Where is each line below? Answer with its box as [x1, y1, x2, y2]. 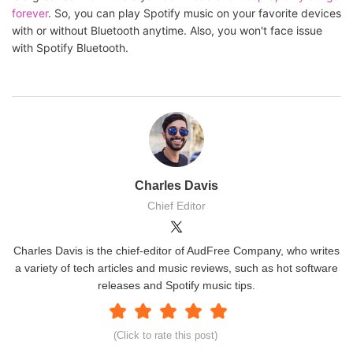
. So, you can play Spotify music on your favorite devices [48, 6, 341, 20]
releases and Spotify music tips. [98, 278, 255, 292]
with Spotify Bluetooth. [12, 40, 128, 54]
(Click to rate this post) [113, 329, 217, 341]
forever [12, 6, 48, 20]
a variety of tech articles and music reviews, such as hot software [15, 261, 338, 274]
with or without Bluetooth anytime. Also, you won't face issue [12, 23, 322, 37]
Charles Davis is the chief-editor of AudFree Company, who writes [13, 243, 340, 257]
